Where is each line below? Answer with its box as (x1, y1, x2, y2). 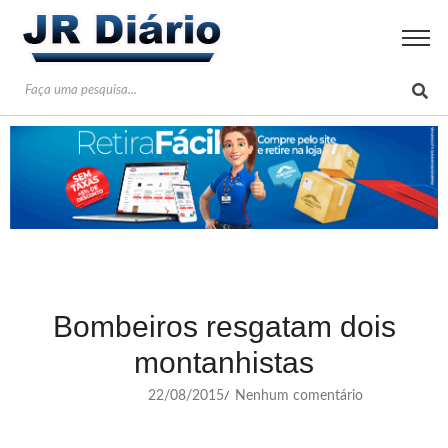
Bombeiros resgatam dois (52, 309, 396, 343)
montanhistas (134, 345, 314, 379)
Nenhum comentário (231, 388, 363, 403)
